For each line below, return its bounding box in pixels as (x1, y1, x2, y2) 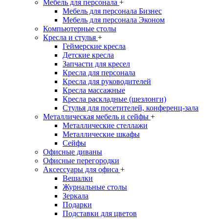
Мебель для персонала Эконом (63, 16, 165, 24)
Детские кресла (63, 51, 114, 59)
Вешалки (63, 174, 93, 182)
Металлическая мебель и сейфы (43, 112, 151, 121)
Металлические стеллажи (63, 121, 148, 130)
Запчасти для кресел (63, 60, 130, 68)
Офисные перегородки (43, 156, 119, 165)
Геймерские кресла (63, 42, 126, 50)
